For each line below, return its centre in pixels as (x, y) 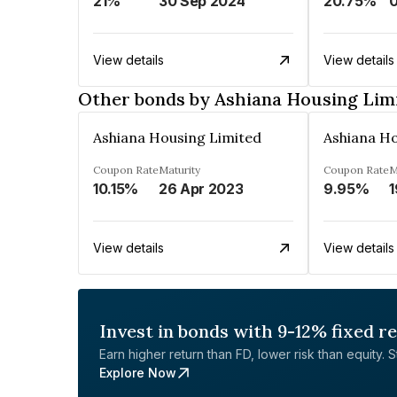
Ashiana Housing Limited (177, 137)
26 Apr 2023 (201, 189)
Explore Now (138, 373)
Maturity (179, 170)
